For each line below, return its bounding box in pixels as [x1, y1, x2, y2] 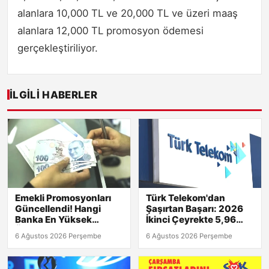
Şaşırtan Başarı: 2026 [146, 203, 243, 215]
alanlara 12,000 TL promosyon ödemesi [17, 24, 204, 37]
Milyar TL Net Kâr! [146, 225, 225, 237]
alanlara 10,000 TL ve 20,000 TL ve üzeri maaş [17, 7, 238, 19]
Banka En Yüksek [15, 214, 92, 226]
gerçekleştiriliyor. [17, 41, 98, 54]
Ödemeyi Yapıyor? [15, 225, 96, 237]
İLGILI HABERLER [10, 88, 98, 101]
